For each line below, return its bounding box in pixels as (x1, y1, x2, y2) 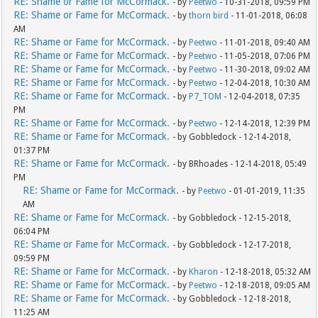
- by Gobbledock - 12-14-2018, (172, 132, 292, 143)
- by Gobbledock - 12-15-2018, (172, 213, 292, 224)
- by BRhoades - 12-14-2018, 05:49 (172, 159, 307, 170)
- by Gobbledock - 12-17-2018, (172, 240, 292, 251)
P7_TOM (189, 92, 222, 102)
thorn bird (189, 11, 229, 21)
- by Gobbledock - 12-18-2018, (172, 294, 292, 305)
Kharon (189, 267, 219, 278)
